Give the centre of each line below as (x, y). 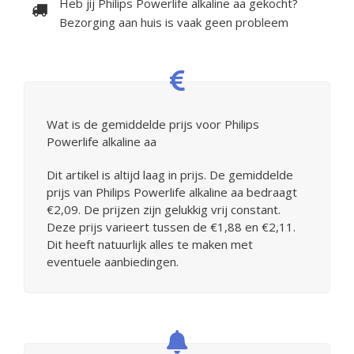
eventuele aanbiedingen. (113, 261)
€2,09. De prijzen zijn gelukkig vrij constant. (164, 209)
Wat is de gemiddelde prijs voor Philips (153, 124)
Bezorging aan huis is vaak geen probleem (174, 22)
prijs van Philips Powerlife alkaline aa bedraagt (172, 192)
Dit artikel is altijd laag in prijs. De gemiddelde (170, 174)
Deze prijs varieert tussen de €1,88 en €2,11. (171, 226)
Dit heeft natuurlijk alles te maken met (150, 244)
